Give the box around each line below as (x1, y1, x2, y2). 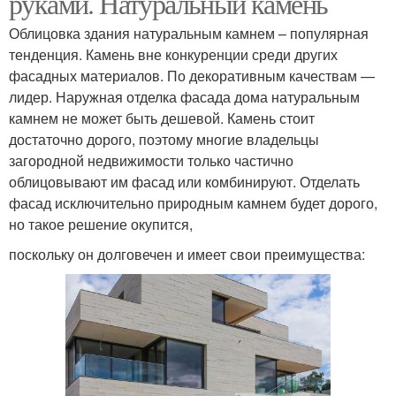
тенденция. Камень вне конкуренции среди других (9, 44, 338, 65)
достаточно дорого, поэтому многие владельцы (9, 129, 319, 150)
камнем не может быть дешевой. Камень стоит (9, 108, 315, 129)
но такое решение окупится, (9, 214, 193, 235)
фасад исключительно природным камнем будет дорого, (9, 193, 377, 214)
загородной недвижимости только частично (9, 150, 293, 171)
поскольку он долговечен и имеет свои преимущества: (9, 244, 365, 265)
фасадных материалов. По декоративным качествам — (9, 65, 375, 87)
